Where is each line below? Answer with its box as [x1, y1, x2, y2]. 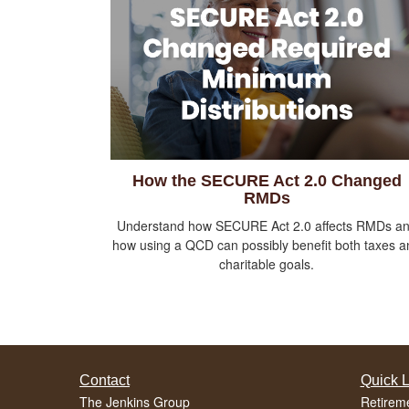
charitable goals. [219, 255, 314, 274]
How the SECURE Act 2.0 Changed [131, 172, 402, 191]
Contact [79, 372, 130, 389]
